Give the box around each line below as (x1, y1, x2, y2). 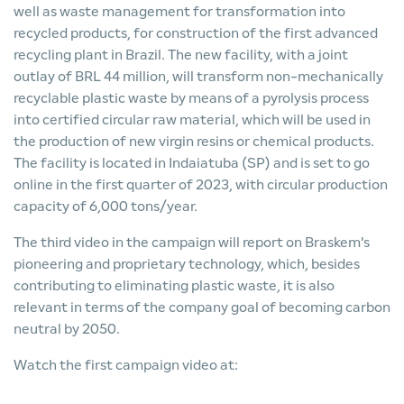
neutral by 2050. (14, 321, 120, 336)
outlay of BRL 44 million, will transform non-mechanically (14, 69, 383, 84)
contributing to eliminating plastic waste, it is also (14, 278, 335, 293)
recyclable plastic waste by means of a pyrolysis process (14, 90, 369, 106)
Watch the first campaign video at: (14, 357, 238, 372)
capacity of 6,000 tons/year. (14, 198, 197, 214)
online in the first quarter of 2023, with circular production (14, 177, 388, 192)
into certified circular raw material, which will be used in (14, 112, 371, 127)
